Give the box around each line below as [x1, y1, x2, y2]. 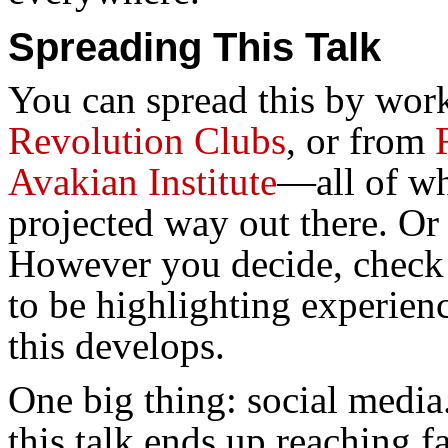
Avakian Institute [8, 159, 277, 203]
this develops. [8, 323, 225, 367]
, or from [286, 118, 435, 162]
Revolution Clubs [8, 118, 286, 162]
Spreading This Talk [8, 23, 381, 70]
